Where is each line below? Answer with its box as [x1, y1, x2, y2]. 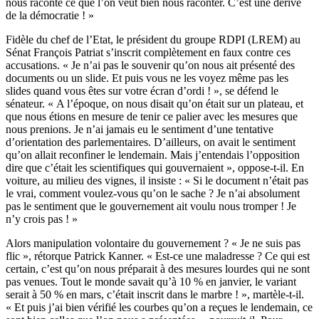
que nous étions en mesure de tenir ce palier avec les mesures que [6, 110, 298, 123]
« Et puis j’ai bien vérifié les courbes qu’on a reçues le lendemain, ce [6, 301, 313, 314]
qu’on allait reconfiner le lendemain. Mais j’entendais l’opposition [6, 149, 300, 162]
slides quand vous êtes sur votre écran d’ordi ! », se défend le [6, 85, 278, 98]
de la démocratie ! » [6, 9, 94, 22]
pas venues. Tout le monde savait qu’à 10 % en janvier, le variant [6, 276, 296, 288]
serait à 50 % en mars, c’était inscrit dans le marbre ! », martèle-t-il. [6, 288, 304, 301]
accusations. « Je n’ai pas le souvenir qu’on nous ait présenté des [6, 59, 295, 72]
